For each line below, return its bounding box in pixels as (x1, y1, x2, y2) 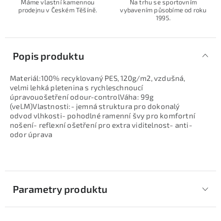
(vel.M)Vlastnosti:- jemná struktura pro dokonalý (10, 102, 180, 110)
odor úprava (10, 130, 53, 139)
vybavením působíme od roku (120, 6, 207, 14)
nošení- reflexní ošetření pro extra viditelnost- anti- (10, 120, 192, 129)
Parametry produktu (13, 183, 108, 195)
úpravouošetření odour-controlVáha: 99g (10, 92, 154, 101)
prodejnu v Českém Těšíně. (18, 6, 98, 14)
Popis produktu (13, 50, 84, 62)
